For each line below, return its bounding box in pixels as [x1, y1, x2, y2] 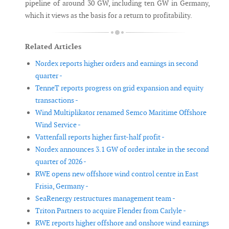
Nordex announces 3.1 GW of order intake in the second [35, 145, 209, 154]
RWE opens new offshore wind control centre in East [35, 169, 198, 179]
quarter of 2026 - [35, 157, 86, 167]
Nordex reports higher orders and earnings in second [35, 59, 198, 68]
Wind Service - [35, 120, 81, 130]
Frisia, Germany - [35, 181, 88, 191]
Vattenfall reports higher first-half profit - [35, 132, 165, 142]
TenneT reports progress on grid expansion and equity [35, 83, 203, 93]
